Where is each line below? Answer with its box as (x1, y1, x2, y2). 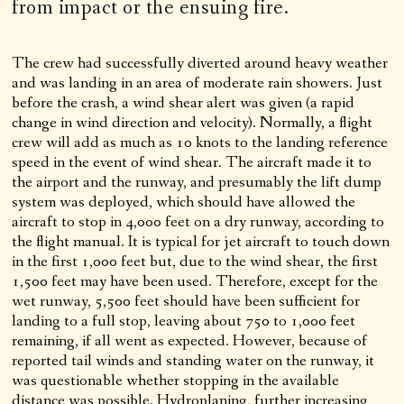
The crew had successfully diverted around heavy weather (12, 51, 389, 74)
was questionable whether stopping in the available (12, 369, 340, 391)
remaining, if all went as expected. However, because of (12, 329, 368, 352)
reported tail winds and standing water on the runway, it (12, 349, 375, 372)
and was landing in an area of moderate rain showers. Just (12, 71, 383, 94)
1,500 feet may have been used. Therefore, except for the (12, 270, 379, 292)
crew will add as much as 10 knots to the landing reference (12, 131, 389, 153)
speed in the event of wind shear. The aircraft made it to (12, 151, 372, 173)
